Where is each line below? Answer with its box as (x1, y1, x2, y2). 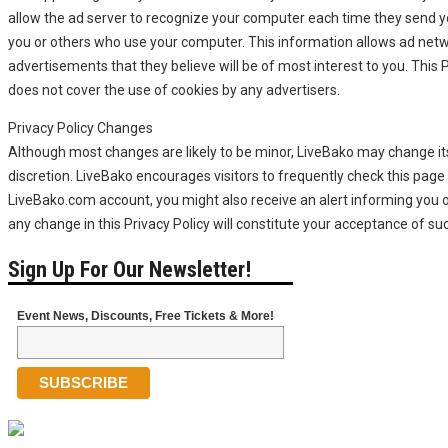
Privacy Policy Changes (8, 119, 153, 136)
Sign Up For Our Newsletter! (8, 256, 251, 282)
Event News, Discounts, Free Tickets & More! (16, 308, 274, 322)
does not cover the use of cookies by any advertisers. (8, 81, 340, 98)
